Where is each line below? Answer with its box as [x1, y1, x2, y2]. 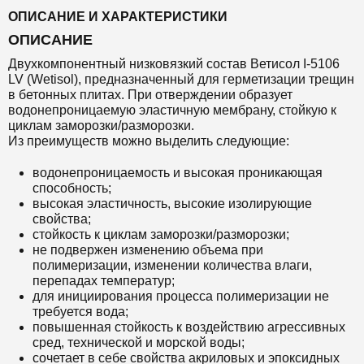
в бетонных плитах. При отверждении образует [8, 88, 292, 102]
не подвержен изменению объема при [32, 243, 263, 257]
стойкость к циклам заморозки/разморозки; [32, 227, 289, 241]
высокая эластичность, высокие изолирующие [32, 197, 312, 210]
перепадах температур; [32, 274, 175, 288]
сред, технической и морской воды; [32, 336, 245, 349]
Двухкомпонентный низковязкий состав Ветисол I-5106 [8, 57, 340, 71]
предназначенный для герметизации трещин [84, 72, 354, 86]
